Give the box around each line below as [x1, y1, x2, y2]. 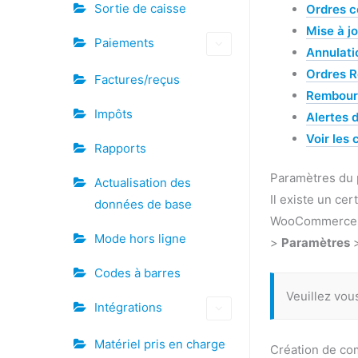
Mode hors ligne [94, 231, 186, 246]
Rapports [94, 141, 146, 156]
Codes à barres [94, 265, 181, 280]
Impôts [94, 106, 133, 121]
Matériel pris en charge [94, 336, 225, 352]
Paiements [94, 35, 154, 50]
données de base [94, 197, 192, 212]
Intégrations [94, 300, 162, 315]
